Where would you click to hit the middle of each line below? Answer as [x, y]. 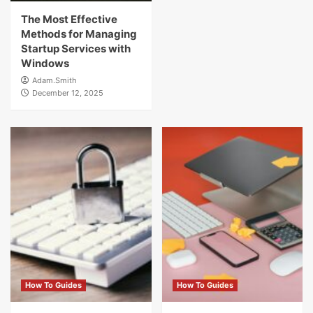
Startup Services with [76, 49]
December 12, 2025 [68, 93]
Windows [45, 63]
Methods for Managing [79, 34]
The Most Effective [69, 19]
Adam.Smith [54, 80]
